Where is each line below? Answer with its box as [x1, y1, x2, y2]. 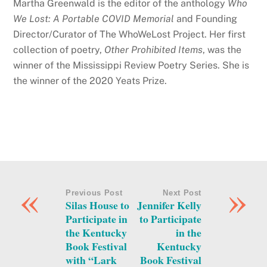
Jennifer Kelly [137, 197, 202, 213]
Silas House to [65, 197, 129, 213]
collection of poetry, [13, 44, 105, 55]
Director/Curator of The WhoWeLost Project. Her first [13, 28, 246, 40]
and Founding [174, 13, 238, 24]
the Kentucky [65, 224, 127, 240]
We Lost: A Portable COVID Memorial [13, 13, 175, 24]
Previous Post [65, 188, 123, 197]
